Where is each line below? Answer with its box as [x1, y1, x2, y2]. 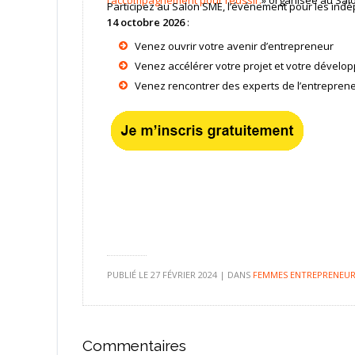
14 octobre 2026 [106, 14, 185, 29]
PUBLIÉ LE [106, 268, 151, 281]
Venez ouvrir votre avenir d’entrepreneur [135, 38, 334, 53]
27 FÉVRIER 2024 [150, 268, 217, 281]
